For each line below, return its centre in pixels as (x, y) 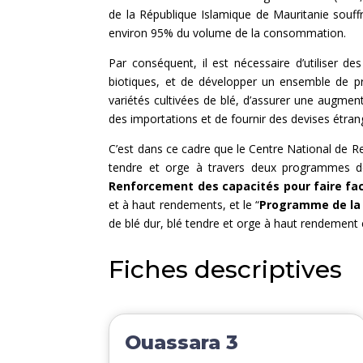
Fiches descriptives (226, 269)
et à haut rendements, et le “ (184, 204)
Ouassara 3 (182, 343)
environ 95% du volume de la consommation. (228, 32)
